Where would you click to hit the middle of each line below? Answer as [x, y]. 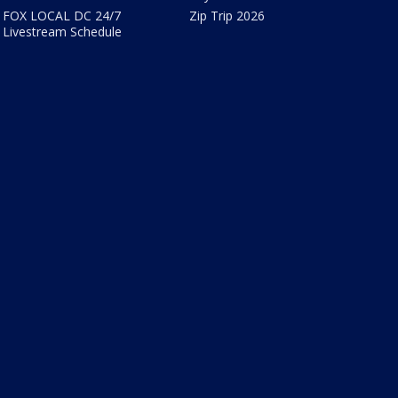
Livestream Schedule [62, 32]
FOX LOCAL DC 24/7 [61, 16]
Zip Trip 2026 [227, 16]
